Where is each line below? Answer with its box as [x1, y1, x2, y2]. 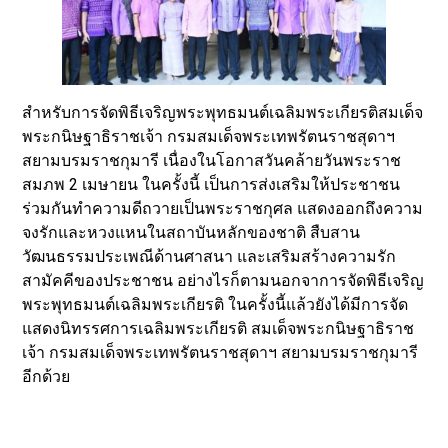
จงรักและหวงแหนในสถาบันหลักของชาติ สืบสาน [22, 222, 361, 242]
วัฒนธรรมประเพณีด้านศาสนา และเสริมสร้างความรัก [22, 246, 397, 266]
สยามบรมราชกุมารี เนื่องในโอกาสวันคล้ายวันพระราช [22, 150, 402, 170]
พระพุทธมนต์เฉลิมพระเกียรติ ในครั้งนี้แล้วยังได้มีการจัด [22, 294, 409, 314]
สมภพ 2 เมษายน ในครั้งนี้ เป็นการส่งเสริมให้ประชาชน [22, 174, 401, 194]
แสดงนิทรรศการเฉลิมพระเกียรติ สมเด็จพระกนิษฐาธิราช [22, 318, 415, 338]
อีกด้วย [22, 366, 71, 386]
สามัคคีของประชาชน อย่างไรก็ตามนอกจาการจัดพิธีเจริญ [22, 270, 425, 290]
